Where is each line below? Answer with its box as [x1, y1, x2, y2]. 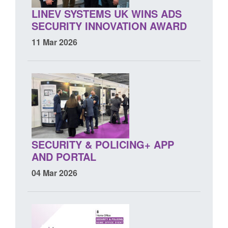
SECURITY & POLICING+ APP [32, 136, 174, 152]
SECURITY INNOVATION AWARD [32, 18, 190, 33]
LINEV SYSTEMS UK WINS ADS [32, 6, 182, 21]
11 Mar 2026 [32, 36, 77, 48]
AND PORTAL [32, 149, 96, 164]
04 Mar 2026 [32, 166, 77, 179]
